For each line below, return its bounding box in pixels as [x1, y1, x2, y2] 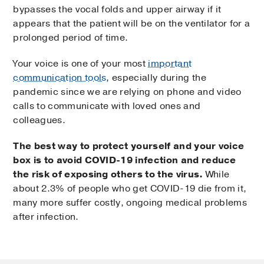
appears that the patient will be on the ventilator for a [13, 16, 250, 30]
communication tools [13, 71, 107, 84]
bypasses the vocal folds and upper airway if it [13, 2, 222, 16]
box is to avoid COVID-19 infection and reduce [13, 153, 236, 167]
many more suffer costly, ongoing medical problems [13, 196, 247, 209]
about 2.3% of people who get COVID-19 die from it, [13, 181, 247, 195]
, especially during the [106, 71, 206, 84]
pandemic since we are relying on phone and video [13, 85, 242, 98]
